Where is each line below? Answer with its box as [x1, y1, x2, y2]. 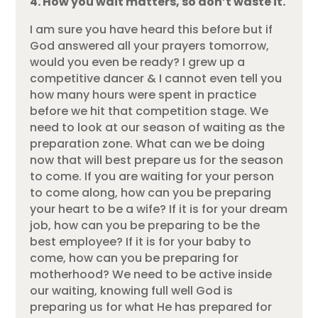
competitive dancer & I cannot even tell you [30, 70, 283, 87]
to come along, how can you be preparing [30, 184, 272, 201]
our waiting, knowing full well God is [30, 282, 234, 299]
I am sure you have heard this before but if [30, 21, 273, 38]
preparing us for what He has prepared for [30, 298, 273, 315]
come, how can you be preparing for [30, 249, 239, 266]
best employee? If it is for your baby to [30, 233, 252, 250]
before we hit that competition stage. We [30, 102, 269, 119]
